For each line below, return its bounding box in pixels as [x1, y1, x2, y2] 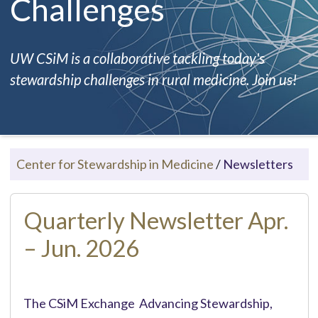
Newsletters [222, 155, 293, 172]
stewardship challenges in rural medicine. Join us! [9, 70, 297, 88]
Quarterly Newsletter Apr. [23, 206, 288, 234]
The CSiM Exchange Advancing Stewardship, [23, 295, 273, 311]
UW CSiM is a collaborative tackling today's [9, 49, 265, 67]
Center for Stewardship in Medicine [16, 155, 214, 172]
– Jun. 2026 [23, 234, 139, 262]
